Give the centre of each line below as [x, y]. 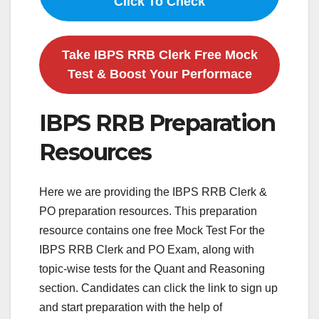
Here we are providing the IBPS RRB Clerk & [153, 192]
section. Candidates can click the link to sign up [158, 288]
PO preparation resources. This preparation [148, 211]
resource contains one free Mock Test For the [152, 231]
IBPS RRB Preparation [157, 122]
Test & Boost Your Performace [159, 74]
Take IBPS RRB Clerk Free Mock [159, 54]
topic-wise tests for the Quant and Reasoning [152, 269]
